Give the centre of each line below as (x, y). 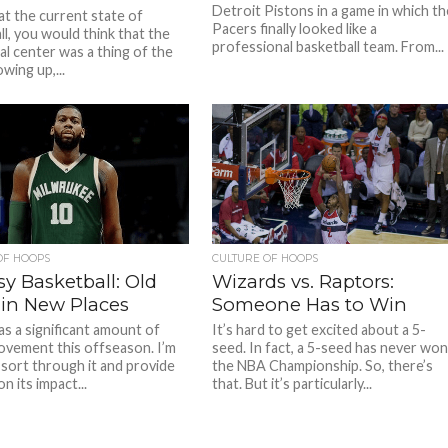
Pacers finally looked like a (295, 28)
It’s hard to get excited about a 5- (319, 329)
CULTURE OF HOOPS (265, 258)
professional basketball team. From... (328, 46)
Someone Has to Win (310, 304)
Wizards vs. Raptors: (303, 281)
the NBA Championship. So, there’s (323, 365)
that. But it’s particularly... (292, 383)
